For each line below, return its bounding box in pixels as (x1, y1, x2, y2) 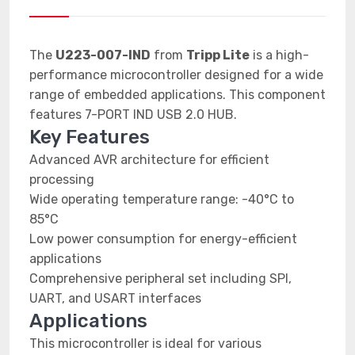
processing (29, 172, 94, 187)
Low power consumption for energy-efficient (29, 231, 297, 246)
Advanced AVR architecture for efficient (29, 152, 269, 167)
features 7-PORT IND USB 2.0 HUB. (29, 107, 237, 122)
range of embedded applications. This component (29, 87, 326, 102)
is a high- (250, 48, 309, 63)
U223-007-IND (55, 48, 151, 63)
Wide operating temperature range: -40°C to (29, 192, 294, 207)
